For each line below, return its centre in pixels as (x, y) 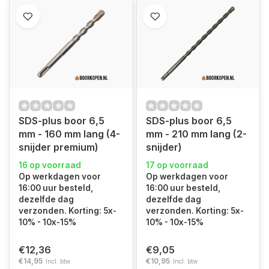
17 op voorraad (177, 165)
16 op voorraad (50, 165)
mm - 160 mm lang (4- (69, 134)
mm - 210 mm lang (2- (196, 134)
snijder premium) (59, 147)
